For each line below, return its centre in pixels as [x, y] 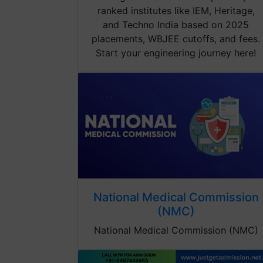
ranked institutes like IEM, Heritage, [176, 11]
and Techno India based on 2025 [176, 25]
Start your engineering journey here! [176, 53]
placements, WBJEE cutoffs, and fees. [176, 39]
